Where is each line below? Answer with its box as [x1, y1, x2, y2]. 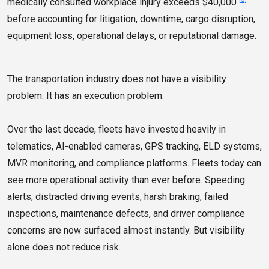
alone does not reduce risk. [7, 241, 121, 253]
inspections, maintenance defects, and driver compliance [7, 208, 245, 220]
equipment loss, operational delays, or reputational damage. [7, 30, 256, 42]
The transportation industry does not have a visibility [7, 73, 226, 85]
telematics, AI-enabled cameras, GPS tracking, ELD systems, [7, 141, 262, 153]
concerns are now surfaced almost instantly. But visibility [7, 225, 245, 237]
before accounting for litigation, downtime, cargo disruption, [7, 13, 255, 25]
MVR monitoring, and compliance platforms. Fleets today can [7, 157, 261, 169]
